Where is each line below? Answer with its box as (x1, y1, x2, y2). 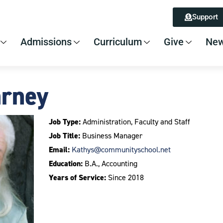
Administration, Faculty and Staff (80, 116, 190, 127)
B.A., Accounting (82, 158, 137, 169)
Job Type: (48, 116, 81, 127)
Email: (48, 144, 70, 155)
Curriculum (94, 36, 142, 48)
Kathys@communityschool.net (71, 144, 171, 155)
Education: (48, 158, 83, 169)
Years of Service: (48, 172, 106, 183)
